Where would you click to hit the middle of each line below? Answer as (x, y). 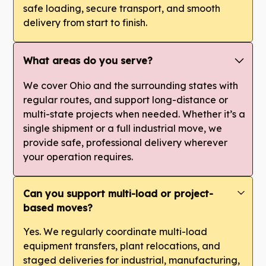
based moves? (58, 208)
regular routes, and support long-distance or (126, 99)
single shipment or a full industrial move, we (123, 128)
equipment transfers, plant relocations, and (122, 246)
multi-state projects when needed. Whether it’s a (134, 114)
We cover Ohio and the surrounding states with (131, 85)
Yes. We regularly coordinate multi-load (115, 231)
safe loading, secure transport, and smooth (122, 8)
